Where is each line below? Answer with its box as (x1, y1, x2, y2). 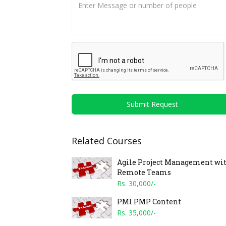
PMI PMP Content (117, 196, 181, 206)
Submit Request (127, 99, 178, 109)
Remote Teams (117, 167, 171, 177)
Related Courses (72, 134, 142, 147)
